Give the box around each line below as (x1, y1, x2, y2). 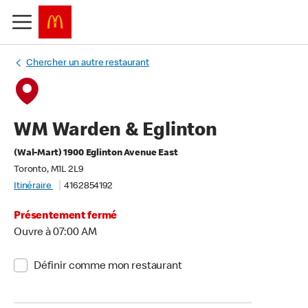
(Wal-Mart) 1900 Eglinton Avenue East (14, 148, 178, 158)
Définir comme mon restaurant (33, 261, 182, 272)
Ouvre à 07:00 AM (14, 228, 97, 239)
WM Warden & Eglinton (14, 122, 217, 141)
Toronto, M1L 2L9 (14, 165, 83, 175)
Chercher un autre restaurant (26, 58, 149, 68)
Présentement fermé (14, 211, 118, 222)
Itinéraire (14, 181, 54, 191)
